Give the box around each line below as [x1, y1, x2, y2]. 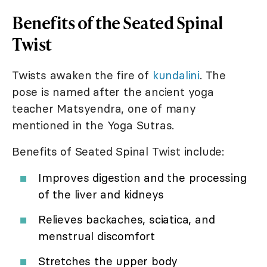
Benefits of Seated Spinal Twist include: [12, 144, 224, 159]
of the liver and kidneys [38, 187, 164, 201]
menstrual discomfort [38, 228, 156, 243]
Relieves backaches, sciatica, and [38, 212, 215, 226]
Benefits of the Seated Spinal [12, 10, 223, 34]
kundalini [152, 67, 200, 82]
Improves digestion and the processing [38, 170, 247, 185]
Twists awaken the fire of [12, 67, 153, 82]
